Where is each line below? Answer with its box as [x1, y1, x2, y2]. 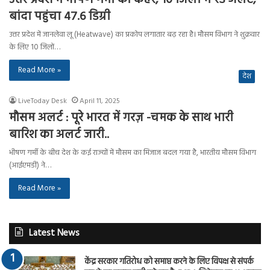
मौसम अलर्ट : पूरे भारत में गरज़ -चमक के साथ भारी [9, 108, 233, 128]
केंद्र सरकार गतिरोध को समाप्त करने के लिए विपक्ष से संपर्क [84, 254, 254, 269]
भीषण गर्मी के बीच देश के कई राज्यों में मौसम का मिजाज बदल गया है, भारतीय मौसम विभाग [9, 146, 256, 159]
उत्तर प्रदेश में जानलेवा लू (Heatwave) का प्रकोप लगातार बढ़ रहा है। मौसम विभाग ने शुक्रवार [9, 28, 260, 41]
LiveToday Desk [18, 95, 67, 107]
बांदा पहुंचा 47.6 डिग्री [9, 7, 110, 27]
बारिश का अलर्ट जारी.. [9, 125, 109, 145]
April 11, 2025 [80, 95, 120, 107]
